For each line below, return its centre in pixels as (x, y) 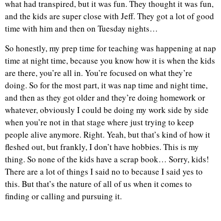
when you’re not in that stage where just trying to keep (99, 122)
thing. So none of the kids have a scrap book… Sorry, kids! (107, 159)
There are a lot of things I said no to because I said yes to (104, 171)
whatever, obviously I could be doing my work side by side (107, 110)
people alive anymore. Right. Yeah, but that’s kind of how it (108, 134)
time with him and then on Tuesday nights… (83, 29)
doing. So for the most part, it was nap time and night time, (106, 85)
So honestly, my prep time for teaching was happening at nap (110, 48)
